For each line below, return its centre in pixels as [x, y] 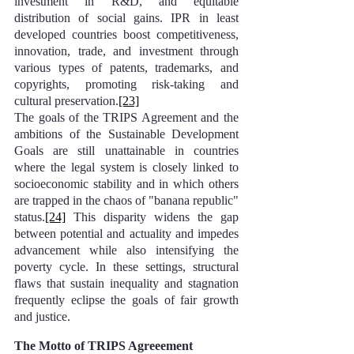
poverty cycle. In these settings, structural [126, 267]
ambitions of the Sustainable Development [126, 134]
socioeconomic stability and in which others [126, 184]
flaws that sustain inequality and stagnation [126, 283]
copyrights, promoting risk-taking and [126, 84]
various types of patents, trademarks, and [126, 68]
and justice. [42, 316]
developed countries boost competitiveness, [126, 34]
